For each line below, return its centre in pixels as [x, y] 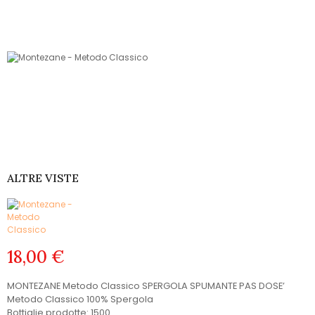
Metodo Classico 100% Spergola [80, 300]
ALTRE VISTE [43, 178]
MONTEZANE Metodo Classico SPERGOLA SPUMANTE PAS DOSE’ [146, 286]
